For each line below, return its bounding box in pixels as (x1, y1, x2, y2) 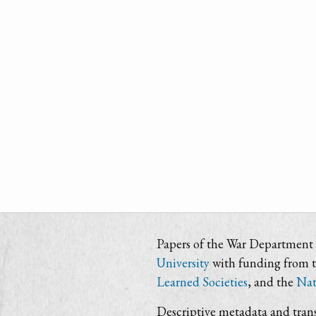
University (157, 255, 209, 271)
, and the (248, 274, 296, 290)
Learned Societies (157, 274, 248, 290)
